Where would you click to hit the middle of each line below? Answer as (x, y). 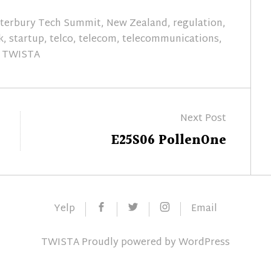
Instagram (194, 209)
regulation (198, 24)
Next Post (203, 119)
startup (27, 40)
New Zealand (137, 24)
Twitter (155, 209)
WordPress (204, 243)
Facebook (128, 209)
